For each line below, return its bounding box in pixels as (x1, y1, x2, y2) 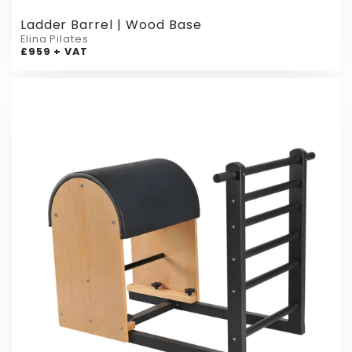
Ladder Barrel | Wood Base (20, 16, 202, 35)
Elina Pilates (20, 32, 90, 46)
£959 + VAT (20, 45, 89, 59)
